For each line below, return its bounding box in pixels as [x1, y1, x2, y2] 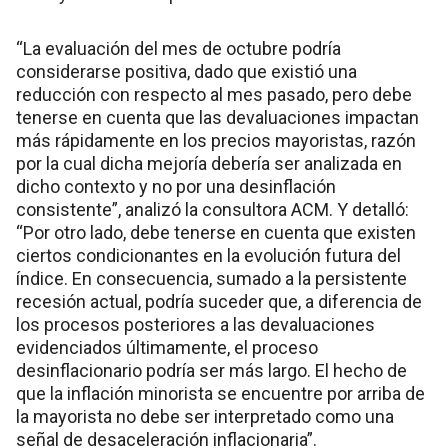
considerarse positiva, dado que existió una [16, 60, 357, 82]
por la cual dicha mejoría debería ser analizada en [16, 152, 402, 174]
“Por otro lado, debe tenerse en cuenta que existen [16, 221, 416, 243]
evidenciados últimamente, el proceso [16, 336, 318, 358]
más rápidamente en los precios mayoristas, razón [16, 129, 416, 151]
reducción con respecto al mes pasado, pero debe [16, 83, 412, 105]
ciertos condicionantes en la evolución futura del [16, 244, 401, 266]
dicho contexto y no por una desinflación [16, 175, 336, 197]
